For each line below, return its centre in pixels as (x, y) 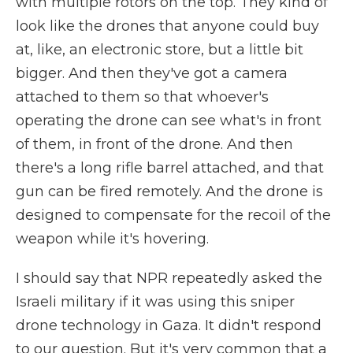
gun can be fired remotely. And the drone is (169, 191)
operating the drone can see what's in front (169, 121)
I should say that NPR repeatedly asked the (169, 278)
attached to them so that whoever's (142, 97)
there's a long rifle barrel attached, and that (170, 168)
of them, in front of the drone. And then (154, 144)
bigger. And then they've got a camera (152, 73)
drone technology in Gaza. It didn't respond (169, 325)
